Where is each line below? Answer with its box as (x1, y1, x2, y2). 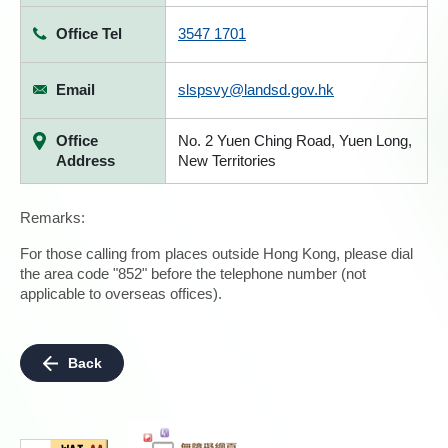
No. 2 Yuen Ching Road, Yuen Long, (178, 132, 412, 149)
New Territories (178, 152, 276, 169)
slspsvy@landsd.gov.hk (178, 81, 334, 98)
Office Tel (56, 25, 122, 42)
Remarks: (20, 209, 85, 226)
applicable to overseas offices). (20, 285, 222, 302)
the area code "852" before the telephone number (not (20, 265, 366, 282)
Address (56, 152, 115, 169)
